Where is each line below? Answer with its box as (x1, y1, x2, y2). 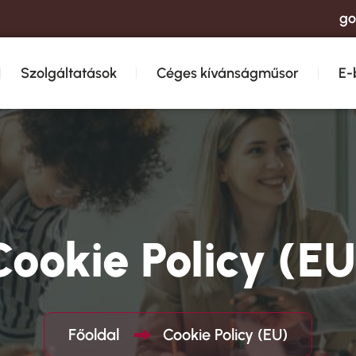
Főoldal (68, 325, 127, 344)
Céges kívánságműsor (157, 64, 299, 82)
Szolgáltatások (21, 64, 117, 82)
